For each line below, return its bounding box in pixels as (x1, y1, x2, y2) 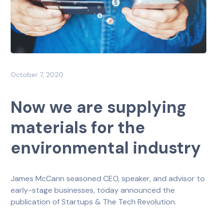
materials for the (11, 116, 146, 139)
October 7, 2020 (11, 70, 64, 79)
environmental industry (11, 137, 201, 159)
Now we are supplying (11, 96, 187, 118)
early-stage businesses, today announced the (11, 185, 175, 195)
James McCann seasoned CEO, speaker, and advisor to (11, 173, 205, 184)
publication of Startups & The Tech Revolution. (11, 196, 177, 207)
